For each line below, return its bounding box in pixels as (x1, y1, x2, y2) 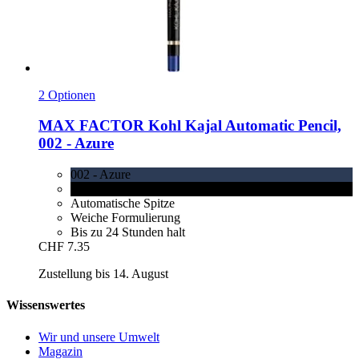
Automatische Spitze (71, 196, 175, 211)
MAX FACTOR (38, 117, 144, 135)
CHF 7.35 (38, 240, 90, 254)
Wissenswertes (6, 298, 85, 313)
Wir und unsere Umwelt (38, 329, 159, 344)
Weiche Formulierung (71, 211, 180, 225)
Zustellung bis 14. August (38, 267, 168, 281)
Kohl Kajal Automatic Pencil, (144, 117, 341, 135)
